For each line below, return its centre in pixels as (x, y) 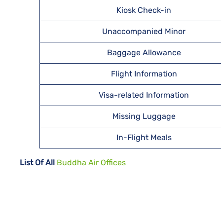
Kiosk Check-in (144, 10)
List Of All (37, 163)
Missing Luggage (144, 116)
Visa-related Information (144, 95)
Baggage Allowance (144, 53)
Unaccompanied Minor (144, 31)
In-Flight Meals (144, 137)
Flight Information (144, 74)
